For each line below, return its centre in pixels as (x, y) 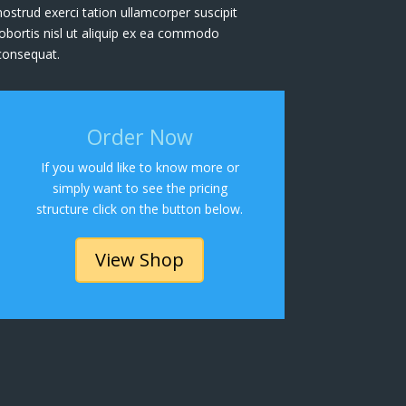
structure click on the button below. (140, 209)
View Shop (140, 260)
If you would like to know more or (140, 168)
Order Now (140, 137)
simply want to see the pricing (140, 188)
